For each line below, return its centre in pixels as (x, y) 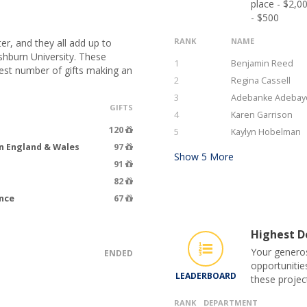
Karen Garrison (262, 114)
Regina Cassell (261, 80)
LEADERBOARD (206, 275)
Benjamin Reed (262, 63)
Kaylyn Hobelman (266, 132)
